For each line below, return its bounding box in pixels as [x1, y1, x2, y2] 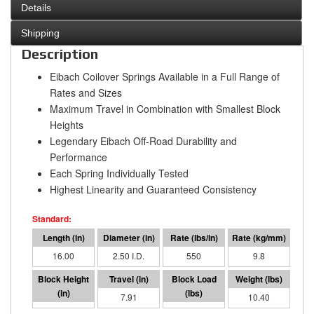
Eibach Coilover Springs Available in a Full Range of [50, 69, 280, 84]
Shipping [21, 27, 60, 39]
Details [21, 2, 51, 14]
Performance [50, 150, 107, 165]
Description [22, 46, 98, 62]
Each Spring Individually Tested [50, 166, 189, 181]
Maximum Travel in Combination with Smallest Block [50, 102, 280, 116]
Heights [50, 118, 83, 132]
